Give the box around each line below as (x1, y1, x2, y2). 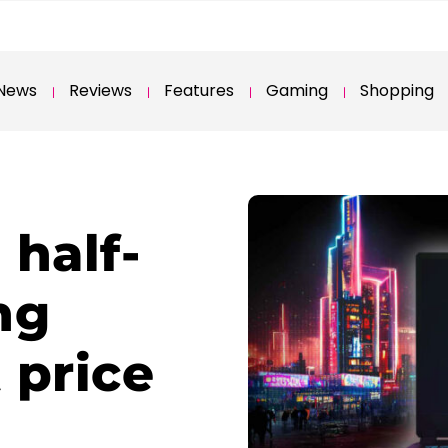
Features (164, 79, 234, 102)
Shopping (360, 79, 434, 102)
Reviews (69, 79, 132, 102)
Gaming (266, 79, 328, 102)
